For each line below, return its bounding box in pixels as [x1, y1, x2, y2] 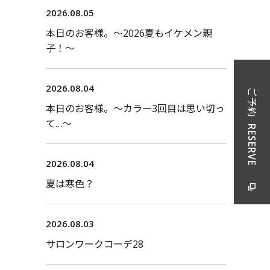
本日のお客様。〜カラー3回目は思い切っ [46, 102, 225, 116]
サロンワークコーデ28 [46, 237, 143, 251]
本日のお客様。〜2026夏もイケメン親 [46, 27, 212, 40]
